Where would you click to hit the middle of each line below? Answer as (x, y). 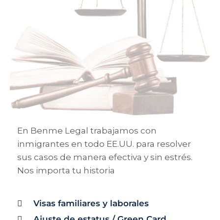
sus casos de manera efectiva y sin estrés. (105, 157)
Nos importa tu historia (66, 170)
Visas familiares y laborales (91, 203)
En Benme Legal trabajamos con (87, 131)
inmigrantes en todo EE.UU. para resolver (104, 144)
